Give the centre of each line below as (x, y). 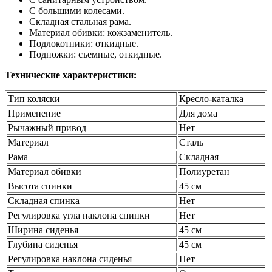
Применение (34, 114)
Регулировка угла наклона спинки (79, 216)
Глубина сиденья (43, 245)
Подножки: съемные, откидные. (96, 55)
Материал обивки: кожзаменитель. (101, 33)
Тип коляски (34, 99)
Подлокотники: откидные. (84, 44)
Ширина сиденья (43, 230)
